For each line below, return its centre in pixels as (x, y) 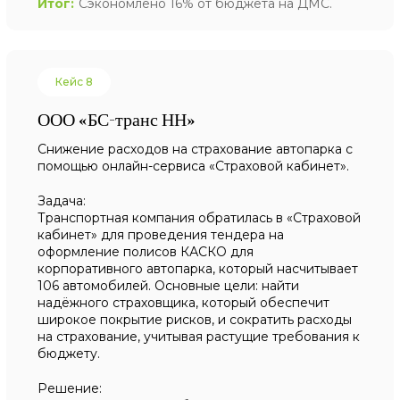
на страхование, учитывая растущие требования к (199, 337)
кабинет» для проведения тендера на (161, 235)
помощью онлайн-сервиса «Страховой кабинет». (194, 166)
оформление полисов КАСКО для (146, 252)
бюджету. (69, 354)
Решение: (70, 388)
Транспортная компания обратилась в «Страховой (200, 218)
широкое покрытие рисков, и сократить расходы (195, 320)
